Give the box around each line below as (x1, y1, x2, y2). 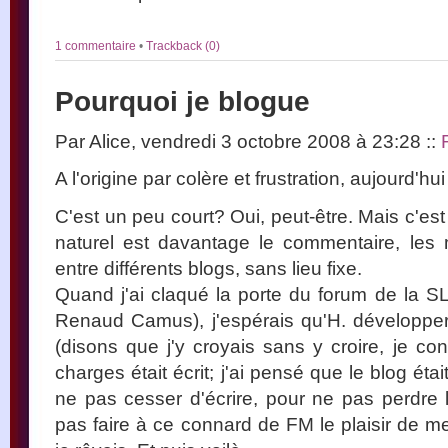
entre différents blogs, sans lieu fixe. (55, 256, 362, 279)
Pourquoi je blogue (55, 85, 310, 117)
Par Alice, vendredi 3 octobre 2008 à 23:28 (55, 129, 426, 152)
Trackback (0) (146, 39, 220, 52)
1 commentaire (55, 39, 139, 52)
